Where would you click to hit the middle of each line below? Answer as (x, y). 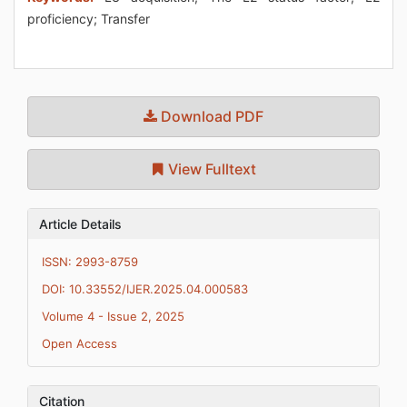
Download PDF (210, 116)
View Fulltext (210, 169)
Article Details (80, 224)
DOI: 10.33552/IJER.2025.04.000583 (145, 289)
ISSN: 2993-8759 (90, 262)
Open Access (79, 343)
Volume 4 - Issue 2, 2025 (113, 316)
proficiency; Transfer (89, 19)
